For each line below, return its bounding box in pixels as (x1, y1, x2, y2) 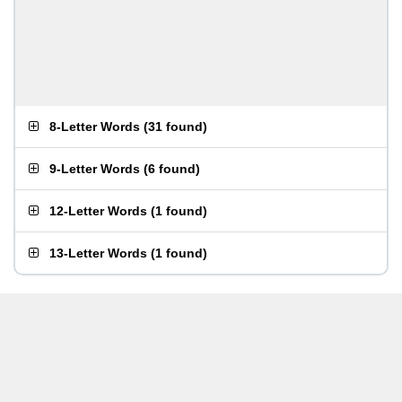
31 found (148, 119, 203, 134)
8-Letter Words (49, 119, 140, 134)
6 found (148, 162, 196, 176)
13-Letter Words (49, 246, 147, 260)
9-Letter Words (49, 162, 140, 176)
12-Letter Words (49, 204, 147, 218)
